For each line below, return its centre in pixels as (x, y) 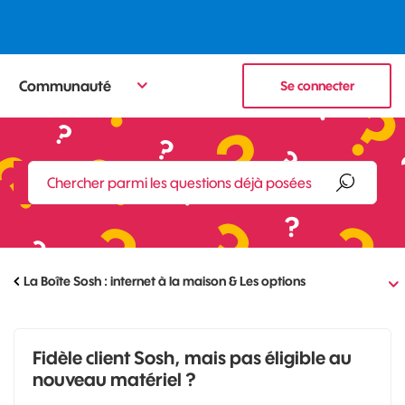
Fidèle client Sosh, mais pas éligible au (192, 358)
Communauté (65, 85)
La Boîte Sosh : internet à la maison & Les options (165, 281)
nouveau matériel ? (114, 379)
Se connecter (317, 86)
